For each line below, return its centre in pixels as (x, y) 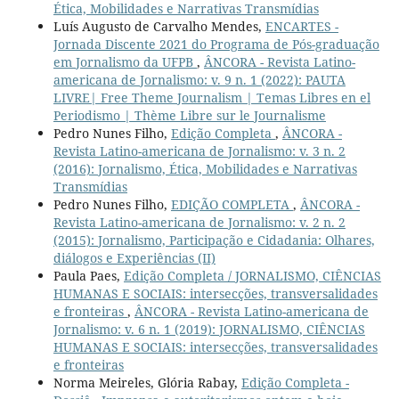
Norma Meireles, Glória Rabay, (147, 382)
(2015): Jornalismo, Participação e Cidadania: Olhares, (214, 240)
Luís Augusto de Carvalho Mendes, (159, 26)
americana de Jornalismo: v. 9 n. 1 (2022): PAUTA (199, 79)
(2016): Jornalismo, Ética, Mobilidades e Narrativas (205, 168)
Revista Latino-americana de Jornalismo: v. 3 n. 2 (199, 151)
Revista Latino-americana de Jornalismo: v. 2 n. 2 (199, 222)
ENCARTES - (301, 26)
